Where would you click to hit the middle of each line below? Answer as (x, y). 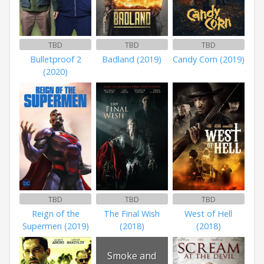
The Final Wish (132, 214)
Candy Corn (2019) (208, 60)
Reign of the (55, 214)
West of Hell (209, 214)
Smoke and (132, 255)
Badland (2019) (132, 60)
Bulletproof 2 (55, 60)
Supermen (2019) (55, 226)
